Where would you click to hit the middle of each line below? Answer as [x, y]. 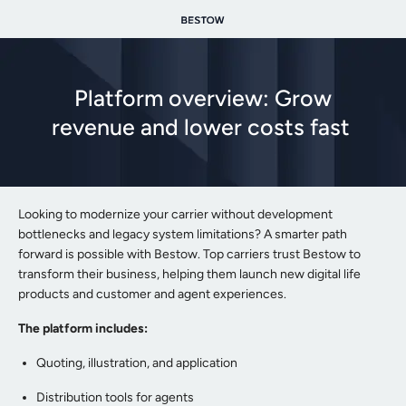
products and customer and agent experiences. [152, 294]
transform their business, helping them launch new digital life [189, 274]
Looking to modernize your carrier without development [175, 214]
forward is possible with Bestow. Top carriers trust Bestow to [189, 254]
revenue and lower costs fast [203, 127]
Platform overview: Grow [203, 98]
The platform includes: [83, 329]
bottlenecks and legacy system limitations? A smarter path [183, 234]
